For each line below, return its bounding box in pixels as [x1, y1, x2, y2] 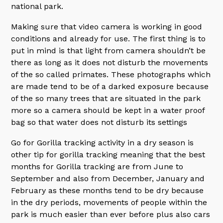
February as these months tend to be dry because [11, 186, 204, 195]
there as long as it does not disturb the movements [11, 58, 209, 67]
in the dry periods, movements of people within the [11, 198, 208, 207]
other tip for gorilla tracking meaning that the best [11, 150, 206, 159]
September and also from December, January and [11, 174, 205, 183]
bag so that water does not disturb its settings [11, 117, 188, 127]
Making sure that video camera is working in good [11, 22, 203, 31]
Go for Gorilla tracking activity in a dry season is [11, 138, 194, 147]
